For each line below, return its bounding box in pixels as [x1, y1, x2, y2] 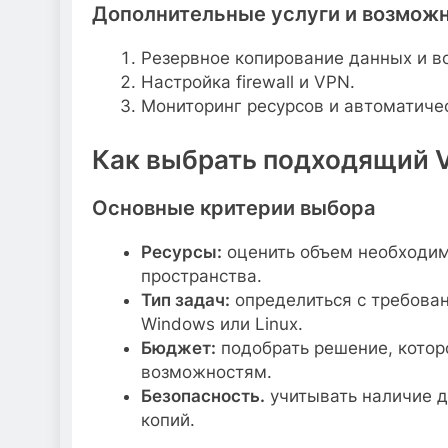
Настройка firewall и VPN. [140, 72, 355, 93]
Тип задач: [140, 289, 230, 310]
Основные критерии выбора [92, 195, 375, 220]
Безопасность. [140, 385, 265, 406]
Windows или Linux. [140, 313, 303, 334]
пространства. [140, 265, 262, 286]
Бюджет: [140, 337, 216, 358]
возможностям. [140, 361, 272, 382]
